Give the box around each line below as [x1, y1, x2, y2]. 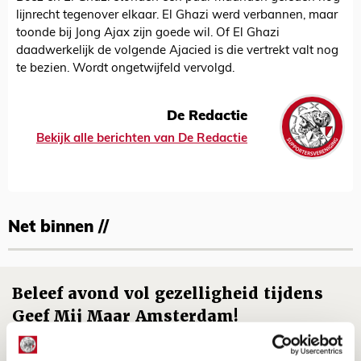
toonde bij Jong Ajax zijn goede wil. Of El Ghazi [16, 27, 280, 40]
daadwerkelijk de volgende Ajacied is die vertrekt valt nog [16, 45, 338, 58]
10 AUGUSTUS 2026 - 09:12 [12, 335, 119, 345]
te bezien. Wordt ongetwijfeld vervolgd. [16, 63, 238, 76]
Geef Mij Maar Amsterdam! [12, 306, 239, 327]
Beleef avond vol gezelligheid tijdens [12, 284, 323, 305]
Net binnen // [8, 220, 109, 237]
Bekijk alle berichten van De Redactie [36, 132, 247, 145]
